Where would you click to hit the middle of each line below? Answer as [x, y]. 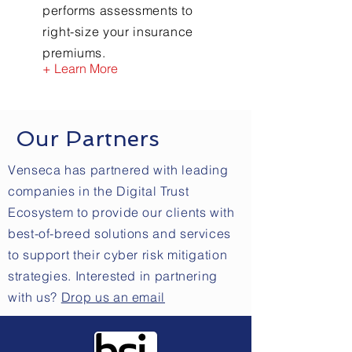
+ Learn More [80, 68]
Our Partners [88, 139]
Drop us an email [113, 297]
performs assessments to [118, 10]
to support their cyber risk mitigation [118, 255]
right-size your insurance [118, 31]
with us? [35, 297]
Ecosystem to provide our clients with [121, 212]
